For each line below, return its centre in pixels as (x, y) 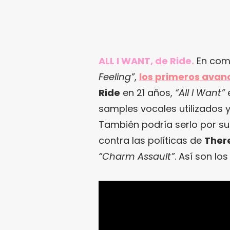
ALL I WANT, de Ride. (146, 61)
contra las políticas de (151, 140)
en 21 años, (148, 92)
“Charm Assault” (137, 156)
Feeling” (117, 76)
